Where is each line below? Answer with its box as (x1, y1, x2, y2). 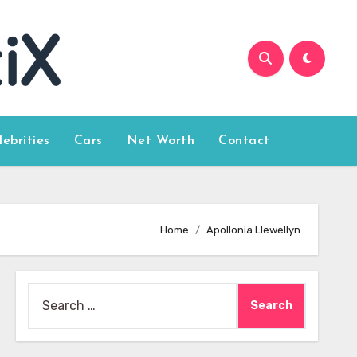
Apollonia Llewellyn (206, 223, 300, 236)
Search (26, 285, 69, 300)
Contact (218, 135, 270, 147)
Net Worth (126, 135, 195, 147)
